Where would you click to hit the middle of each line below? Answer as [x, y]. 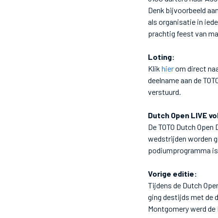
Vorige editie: [173, 173]
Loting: [161, 56]
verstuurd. [164, 91]
